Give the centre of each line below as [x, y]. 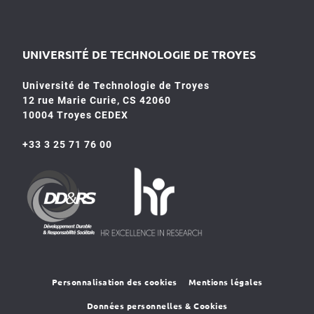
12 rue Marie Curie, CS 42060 [97, 101]
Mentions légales [225, 282]
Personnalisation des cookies [114, 282]
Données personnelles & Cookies [157, 306]
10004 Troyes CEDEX [75, 115]
